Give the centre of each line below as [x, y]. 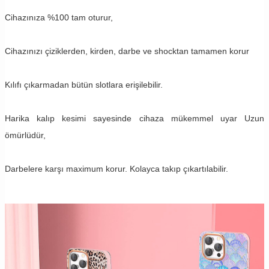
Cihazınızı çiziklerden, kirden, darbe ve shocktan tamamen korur [127, 51]
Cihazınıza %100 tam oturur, [60, 17]
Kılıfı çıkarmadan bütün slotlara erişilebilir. [84, 84]
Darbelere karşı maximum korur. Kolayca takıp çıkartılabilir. [116, 168]
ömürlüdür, [25, 135]
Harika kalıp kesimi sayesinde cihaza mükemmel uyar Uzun [134, 118]
